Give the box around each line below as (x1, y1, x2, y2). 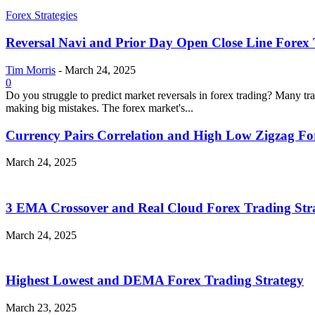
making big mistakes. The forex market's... (6, 101, 193, 114)
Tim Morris (6, 63, 56, 76)
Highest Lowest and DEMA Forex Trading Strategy (6, 273, 304, 288)
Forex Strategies (6, 9, 77, 22)
